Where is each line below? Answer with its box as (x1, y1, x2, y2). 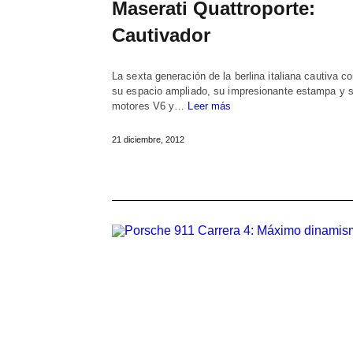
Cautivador (112, 24, 210, 46)
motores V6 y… (112, 99, 188, 112)
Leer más (188, 99, 232, 112)
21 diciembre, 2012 (112, 134, 184, 144)
